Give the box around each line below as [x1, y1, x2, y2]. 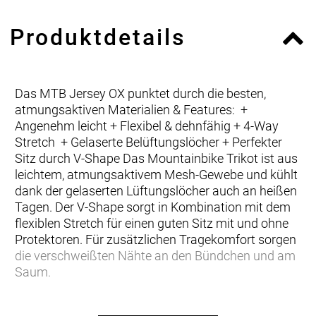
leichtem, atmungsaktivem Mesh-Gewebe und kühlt [15, 167, 298, 182]
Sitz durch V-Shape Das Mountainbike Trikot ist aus [15, 151, 298, 166]
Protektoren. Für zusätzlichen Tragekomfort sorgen [15, 232, 296, 247]
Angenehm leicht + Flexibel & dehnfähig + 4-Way [15, 119, 279, 133]
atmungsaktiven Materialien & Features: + [15, 102, 248, 117]
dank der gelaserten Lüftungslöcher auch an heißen [15, 183, 297, 198]
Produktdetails [10, 24, 186, 51]
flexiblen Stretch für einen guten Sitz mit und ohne [15, 216, 288, 231]
